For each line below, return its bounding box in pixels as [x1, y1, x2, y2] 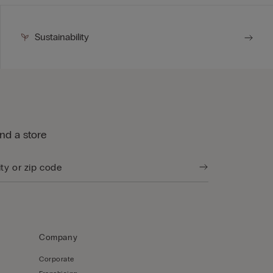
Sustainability [34, 31, 89, 43]
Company [39, 232, 78, 243]
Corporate [39, 255, 74, 264]
